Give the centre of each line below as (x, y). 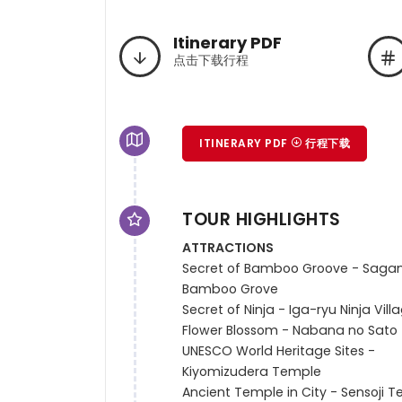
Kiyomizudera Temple (252, 372)
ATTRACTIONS (228, 248)
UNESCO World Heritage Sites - (279, 351)
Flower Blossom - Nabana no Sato (290, 331)
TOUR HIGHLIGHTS (262, 219)
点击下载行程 (211, 61)
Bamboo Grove (231, 289)
